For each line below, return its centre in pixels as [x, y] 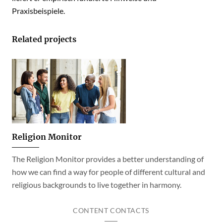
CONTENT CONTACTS [111, 210]
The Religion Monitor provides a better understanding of [108, 159]
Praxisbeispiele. [38, 11]
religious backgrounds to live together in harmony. [97, 185]
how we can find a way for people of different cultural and [109, 172]
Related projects [44, 39]
